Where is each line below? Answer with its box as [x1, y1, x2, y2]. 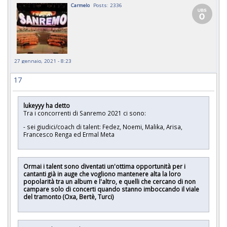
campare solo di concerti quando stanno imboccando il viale [23, 185, 199, 194]
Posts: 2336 [93, 1, 122, 9]
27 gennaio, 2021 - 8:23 [14, 57, 71, 64]
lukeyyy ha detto [23, 101, 71, 109]
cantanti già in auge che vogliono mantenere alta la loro [23, 170, 181, 178]
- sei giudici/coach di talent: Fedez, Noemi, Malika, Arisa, [23, 122, 182, 131]
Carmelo [71, 1, 90, 9]
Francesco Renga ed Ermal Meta [23, 130, 115, 138]
